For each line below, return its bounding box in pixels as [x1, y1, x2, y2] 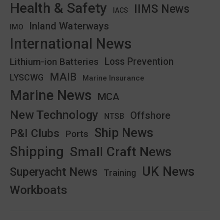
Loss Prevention [105, 55, 173, 67]
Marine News [10, 86, 92, 104]
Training [104, 167, 136, 178]
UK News [142, 164, 194, 179]
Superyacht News [10, 165, 98, 179]
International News [10, 35, 132, 52]
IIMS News [134, 1, 190, 16]
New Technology [10, 107, 98, 122]
